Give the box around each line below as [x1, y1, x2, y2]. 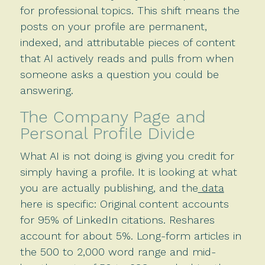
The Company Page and [20, 106, 206, 127]
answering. [20, 83, 73, 96]
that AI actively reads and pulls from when [20, 51, 234, 64]
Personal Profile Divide [20, 123, 195, 143]
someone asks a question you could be [20, 67, 219, 80]
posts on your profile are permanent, [20, 20, 207, 33]
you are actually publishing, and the [20, 181, 198, 194]
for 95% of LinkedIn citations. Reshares [20, 213, 215, 226]
